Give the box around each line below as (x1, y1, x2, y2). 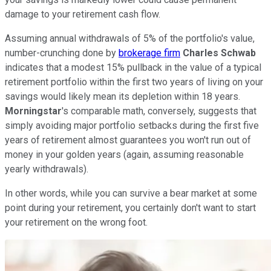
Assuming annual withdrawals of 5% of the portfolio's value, (5, 32, 255, 44)
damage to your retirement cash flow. (5, 8, 160, 20)
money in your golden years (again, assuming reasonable (5, 148, 244, 160)
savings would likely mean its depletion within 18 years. (5, 90, 240, 102)
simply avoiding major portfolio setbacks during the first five (5, 119, 259, 131)
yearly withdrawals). (5, 163, 88, 175)
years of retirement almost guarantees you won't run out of (5, 134, 251, 146)
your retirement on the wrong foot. (5, 216, 148, 228)
